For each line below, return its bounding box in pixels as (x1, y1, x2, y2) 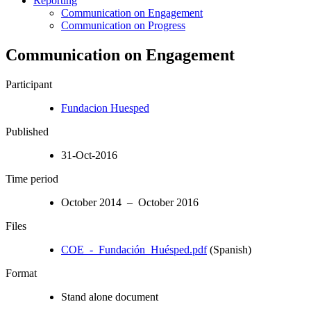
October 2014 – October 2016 (61, 196, 199, 208)
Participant (6, 78, 52, 90)
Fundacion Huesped (61, 101, 149, 114)
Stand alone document (61, 290, 158, 303)
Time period (6, 172, 58, 185)
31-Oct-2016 (61, 149, 117, 161)
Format (6, 267, 37, 279)
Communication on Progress (61, 19, 185, 31)
